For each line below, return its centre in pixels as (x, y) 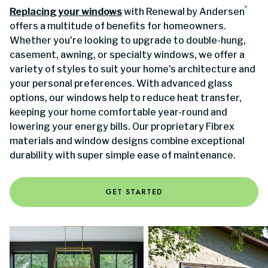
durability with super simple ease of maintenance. (123, 156)
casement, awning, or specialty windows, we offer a (127, 55)
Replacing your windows (66, 12)
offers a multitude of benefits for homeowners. (118, 26)
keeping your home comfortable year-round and (118, 112)
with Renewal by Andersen (183, 12)
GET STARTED (134, 192)
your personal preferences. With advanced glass (121, 84)
